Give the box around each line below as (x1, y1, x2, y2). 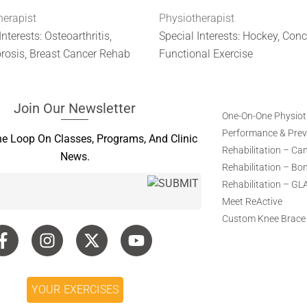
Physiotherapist (158, 11, 234, 25)
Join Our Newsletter (14, 99, 136, 116)
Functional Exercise (158, 47, 253, 60)
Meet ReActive (222, 195, 283, 207)
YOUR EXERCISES (31, 282, 119, 296)
